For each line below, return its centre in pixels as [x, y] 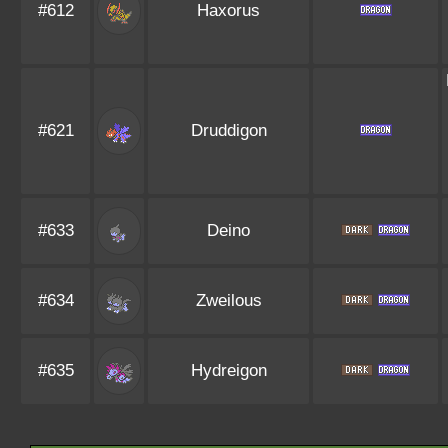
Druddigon [228, 130]
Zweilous [228, 300]
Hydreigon [228, 370]
